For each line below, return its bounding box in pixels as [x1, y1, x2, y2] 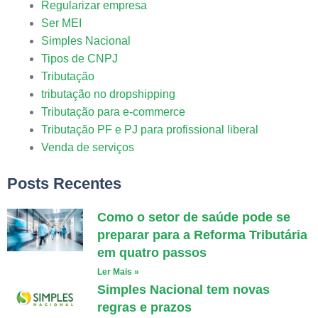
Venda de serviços [40, 141, 134, 153]
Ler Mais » [97, 267, 139, 277]
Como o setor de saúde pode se [97, 210, 290, 224]
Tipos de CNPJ [40, 53, 118, 65]
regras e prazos [97, 300, 192, 314]
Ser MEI [40, 17, 82, 29]
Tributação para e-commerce [40, 106, 185, 118]
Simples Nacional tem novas [97, 283, 270, 297]
